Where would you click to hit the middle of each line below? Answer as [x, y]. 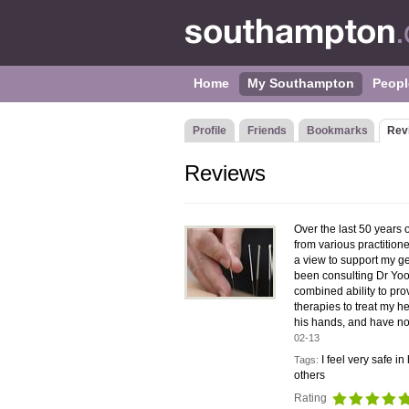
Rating [312, 398]
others [309, 375]
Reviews [225, 173]
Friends [267, 131]
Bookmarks [337, 131]
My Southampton [301, 83]
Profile [210, 131]
